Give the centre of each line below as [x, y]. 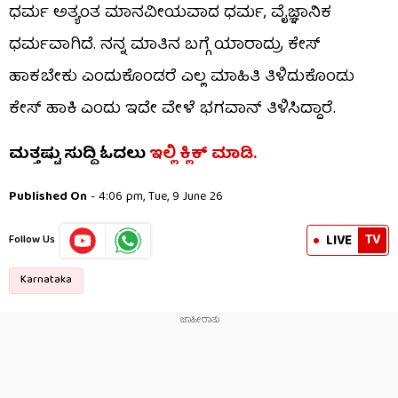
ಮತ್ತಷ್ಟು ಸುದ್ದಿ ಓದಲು [77, 155]
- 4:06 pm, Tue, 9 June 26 [155, 197]
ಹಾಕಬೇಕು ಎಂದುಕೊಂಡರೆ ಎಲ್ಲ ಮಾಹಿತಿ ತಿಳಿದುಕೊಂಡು [182, 77]
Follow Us [32, 240]
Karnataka [46, 280]
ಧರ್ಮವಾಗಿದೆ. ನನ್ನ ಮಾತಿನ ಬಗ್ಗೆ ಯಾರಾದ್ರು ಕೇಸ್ [165, 45]
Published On [48, 197]
